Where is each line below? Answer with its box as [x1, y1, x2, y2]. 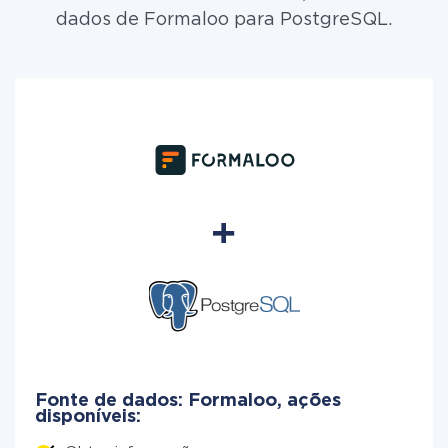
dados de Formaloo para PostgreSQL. [56, 12, 392, 28]
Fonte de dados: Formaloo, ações [35, 393, 341, 409]
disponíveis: [35, 409, 141, 425]
